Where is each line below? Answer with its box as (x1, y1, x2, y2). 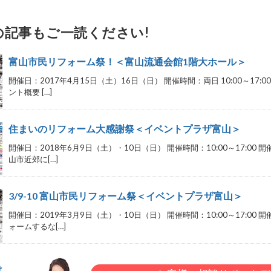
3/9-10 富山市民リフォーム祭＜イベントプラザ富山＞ (8, 189, 243, 201)
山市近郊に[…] (8, 154, 58, 164)
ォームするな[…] (8, 221, 66, 231)
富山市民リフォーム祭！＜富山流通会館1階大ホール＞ (8, 55, 246, 67)
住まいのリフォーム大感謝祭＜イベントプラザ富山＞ (8, 122, 241, 134)
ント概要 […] (8, 87, 52, 97)
